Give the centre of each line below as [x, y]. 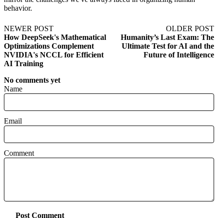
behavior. [18, 8]
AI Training [24, 64]
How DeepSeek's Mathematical [55, 37]
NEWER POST [29, 29]
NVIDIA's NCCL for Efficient [54, 55]
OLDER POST [190, 29]
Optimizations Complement [49, 46]
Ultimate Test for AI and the [168, 46]
